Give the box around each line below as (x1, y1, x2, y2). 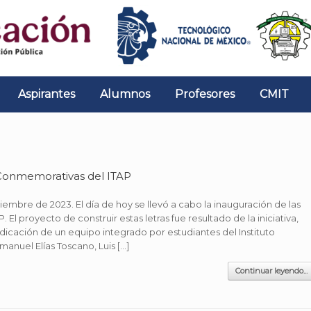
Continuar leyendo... (235, 266, 308, 276)
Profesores (175, 87, 235, 101)
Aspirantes (18, 87, 75, 101)
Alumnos (100, 87, 150, 101)
